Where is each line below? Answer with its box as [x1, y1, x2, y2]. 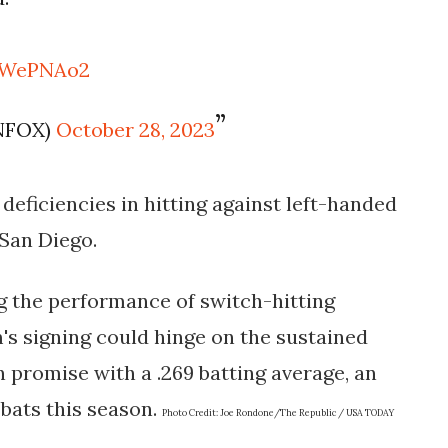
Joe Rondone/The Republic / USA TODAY [220, 406, 394, 418]
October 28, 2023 [56, 116, 216, 142]
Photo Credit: [162, 406, 220, 418]
